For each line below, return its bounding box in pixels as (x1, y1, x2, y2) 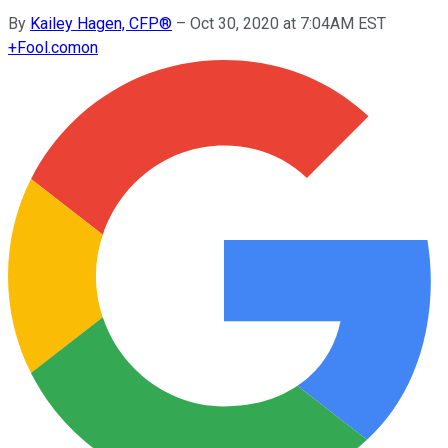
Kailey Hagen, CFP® (30, 13, 172, 33)
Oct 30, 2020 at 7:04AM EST (190, 13, 386, 33)
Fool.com (17, 37, 81, 57)
